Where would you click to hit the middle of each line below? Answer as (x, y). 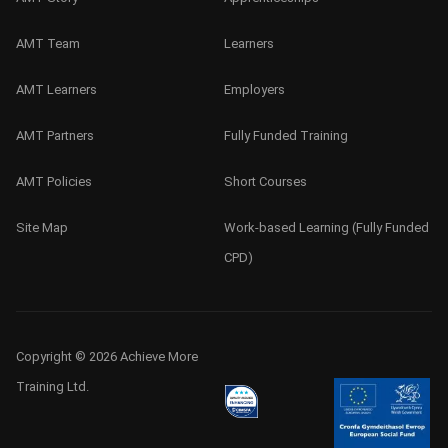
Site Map (42, 227)
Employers (254, 89)
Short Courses (265, 181)
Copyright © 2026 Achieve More (107, 356)
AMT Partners (55, 135)
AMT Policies (54, 181)
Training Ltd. (53, 386)
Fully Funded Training (286, 135)
